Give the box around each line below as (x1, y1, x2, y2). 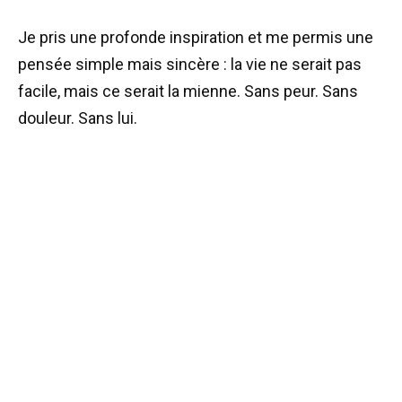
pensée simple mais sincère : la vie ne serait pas (18, 55, 362, 74)
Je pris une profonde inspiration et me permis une (18, 28, 373, 48)
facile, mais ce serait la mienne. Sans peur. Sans (18, 82, 358, 101)
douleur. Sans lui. (18, 109, 137, 128)
